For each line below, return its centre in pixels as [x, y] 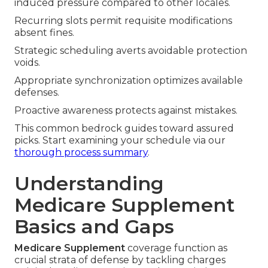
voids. [27, 63]
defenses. [37, 93]
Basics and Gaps [94, 227]
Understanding [89, 184]
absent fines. [44, 33]
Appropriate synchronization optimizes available [129, 81]
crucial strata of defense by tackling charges [120, 260]
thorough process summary [81, 153]
